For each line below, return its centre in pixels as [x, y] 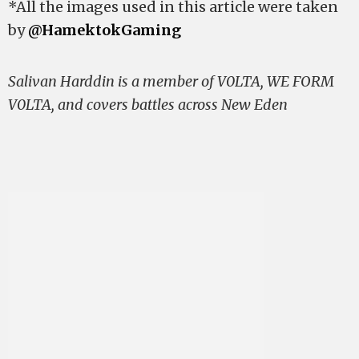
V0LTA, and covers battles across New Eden [148, 105]
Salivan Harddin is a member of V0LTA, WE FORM [171, 82]
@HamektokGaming [105, 30]
